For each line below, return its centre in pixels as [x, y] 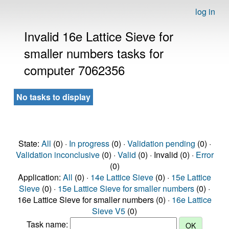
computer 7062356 [74, 70]
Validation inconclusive [58, 155]
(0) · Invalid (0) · [166, 155]
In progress [89, 143]
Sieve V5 [109, 211]
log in [205, 12]
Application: [40, 177]
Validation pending [161, 143]
